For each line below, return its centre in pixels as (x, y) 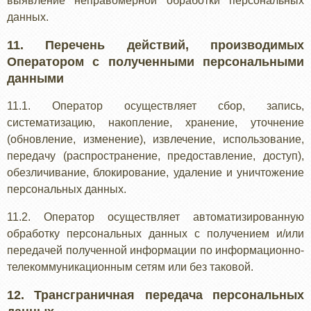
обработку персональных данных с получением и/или (155, 234)
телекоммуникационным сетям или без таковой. (130, 267)
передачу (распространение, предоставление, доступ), (155, 156)
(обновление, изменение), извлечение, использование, (155, 139)
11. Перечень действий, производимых (155, 45)
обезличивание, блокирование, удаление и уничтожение (155, 173)
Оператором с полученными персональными (155, 62)
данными (35, 78)
